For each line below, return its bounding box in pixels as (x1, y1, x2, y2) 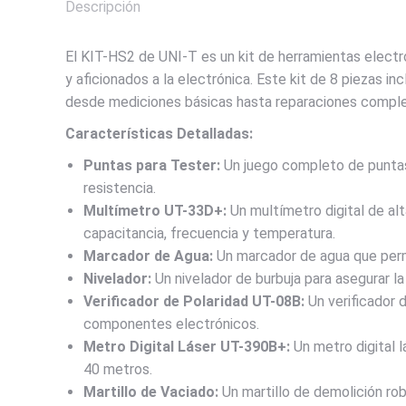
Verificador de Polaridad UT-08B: (83, 293, 304, 311)
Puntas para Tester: (83, 157, 220, 175)
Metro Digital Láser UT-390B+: (83, 338, 290, 356)
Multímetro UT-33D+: (83, 202, 227, 220)
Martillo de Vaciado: (83, 383, 218, 401)
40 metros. (83, 361, 152, 379)
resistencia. (83, 179, 156, 198)
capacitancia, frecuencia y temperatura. (83, 225, 335, 243)
